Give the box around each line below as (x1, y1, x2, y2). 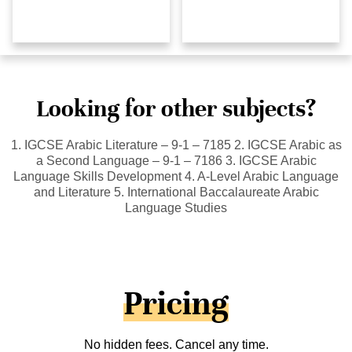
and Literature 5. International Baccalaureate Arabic (33, 185, 319, 199)
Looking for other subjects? (36, 93, 316, 123)
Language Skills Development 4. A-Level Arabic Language (13, 169, 339, 183)
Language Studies (125, 200, 227, 214)
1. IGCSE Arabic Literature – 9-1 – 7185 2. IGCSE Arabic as (10, 137, 342, 152)
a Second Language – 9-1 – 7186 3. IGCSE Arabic (35, 153, 317, 167)
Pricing (123, 283, 229, 324)
